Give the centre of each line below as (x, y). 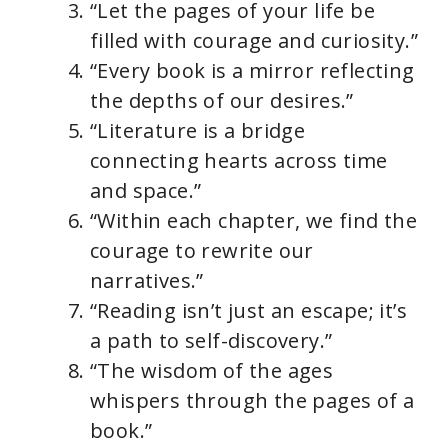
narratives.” (147, 280)
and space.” (146, 190)
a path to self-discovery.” (211, 340)
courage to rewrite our (202, 250)
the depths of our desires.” (222, 100)
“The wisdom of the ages (212, 370)
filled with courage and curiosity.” (254, 40)
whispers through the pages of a (252, 400)
